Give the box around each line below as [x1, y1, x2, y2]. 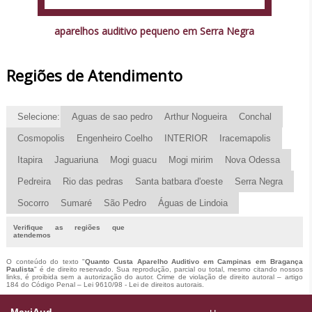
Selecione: [17, 111, 60, 122]
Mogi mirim [168, 154, 213, 165]
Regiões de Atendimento [6, 64, 182, 86]
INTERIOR [164, 132, 208, 143]
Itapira [17, 154, 42, 165]
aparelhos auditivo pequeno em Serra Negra [54, 24, 255, 38]
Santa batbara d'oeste [134, 175, 223, 187]
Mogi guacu [109, 154, 157, 165]
